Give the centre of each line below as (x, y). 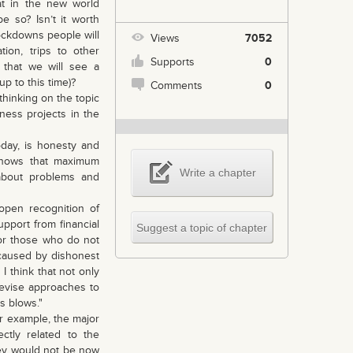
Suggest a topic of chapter (202, 228)
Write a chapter (217, 173)
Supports (173, 62)
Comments (176, 85)
